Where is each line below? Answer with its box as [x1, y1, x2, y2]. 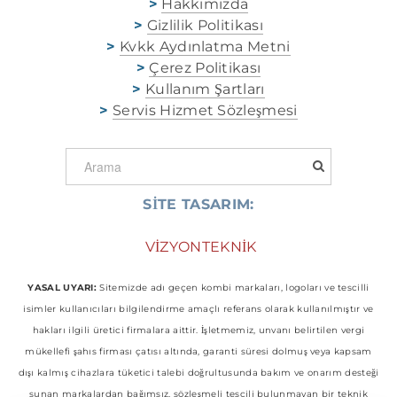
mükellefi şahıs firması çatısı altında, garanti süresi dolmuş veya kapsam [25, 346, 372, 357]
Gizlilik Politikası [146, 17, 263, 34]
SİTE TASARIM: [143, 196, 254, 213]
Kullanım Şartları [145, 81, 265, 97]
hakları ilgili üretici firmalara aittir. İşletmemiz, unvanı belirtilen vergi [32, 324, 365, 336]
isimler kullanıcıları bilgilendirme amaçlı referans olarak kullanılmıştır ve [23, 303, 374, 315]
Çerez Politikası [149, 59, 261, 76]
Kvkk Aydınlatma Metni [119, 38, 291, 55]
